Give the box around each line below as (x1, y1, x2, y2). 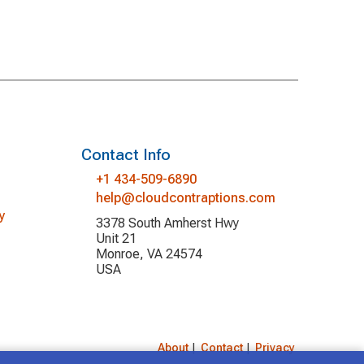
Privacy (255, 341, 296, 355)
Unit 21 (95, 231, 136, 247)
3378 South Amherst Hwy (95, 215, 239, 232)
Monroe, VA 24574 (95, 246, 202, 262)
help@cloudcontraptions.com (95, 189, 275, 206)
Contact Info (80, 145, 171, 165)
